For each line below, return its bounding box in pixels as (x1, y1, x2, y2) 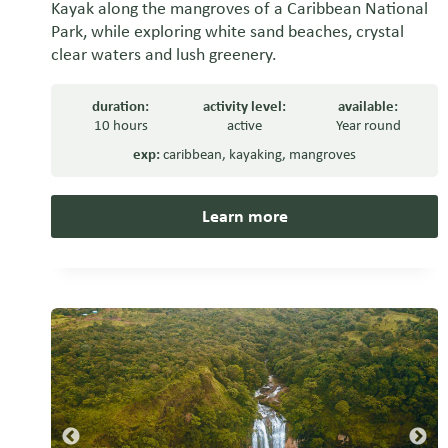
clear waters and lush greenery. (51, 43, 277, 66)
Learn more (201, 205, 288, 228)
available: (338, 97, 399, 116)
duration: (92, 97, 150, 116)
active (227, 116, 263, 135)
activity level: (203, 97, 287, 116)
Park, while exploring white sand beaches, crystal (51, 20, 404, 43)
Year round (335, 116, 401, 135)
